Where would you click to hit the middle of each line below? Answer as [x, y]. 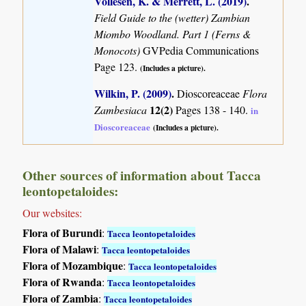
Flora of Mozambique [73, 266]
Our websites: [53, 213]
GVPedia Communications [201, 50]
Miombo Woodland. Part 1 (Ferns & [173, 33]
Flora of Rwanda [62, 282]
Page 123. [117, 66]
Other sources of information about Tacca [142, 176]
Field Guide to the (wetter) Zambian [172, 17]
